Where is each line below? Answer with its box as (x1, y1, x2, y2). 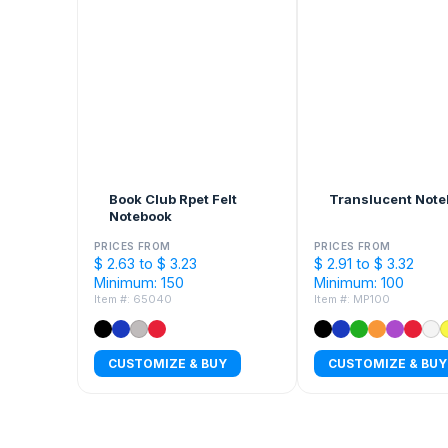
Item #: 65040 (94, 292, 172, 307)
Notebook (109, 208, 172, 225)
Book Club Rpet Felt (109, 191, 237, 208)
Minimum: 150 (94, 274, 184, 292)
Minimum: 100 (314, 274, 404, 292)
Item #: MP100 (314, 292, 390, 307)
